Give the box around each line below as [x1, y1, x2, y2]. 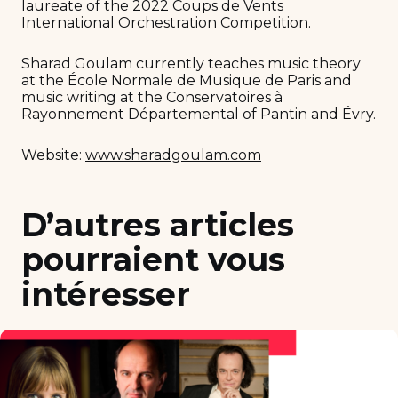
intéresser [21, 275, 190, 314]
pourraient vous [21, 240, 285, 280]
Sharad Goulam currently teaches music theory [21, 54, 361, 72]
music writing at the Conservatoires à [21, 88, 283, 106]
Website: [21, 147, 85, 164]
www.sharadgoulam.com [85, 147, 261, 164]
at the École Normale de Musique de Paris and [21, 71, 352, 89]
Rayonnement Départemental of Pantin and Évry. [21, 105, 376, 123]
